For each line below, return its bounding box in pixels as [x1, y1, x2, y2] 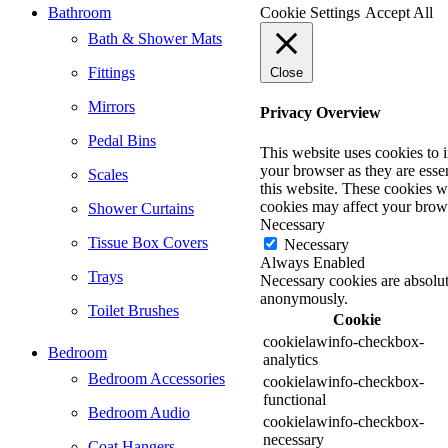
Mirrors [88, 97, 135, 115]
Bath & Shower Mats [88, 29, 222, 47]
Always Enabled [260, 253, 365, 271]
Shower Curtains [88, 199, 194, 217]
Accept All [365, 4, 433, 22]
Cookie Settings [260, 4, 360, 22]
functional [263, 390, 326, 408]
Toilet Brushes [88, 301, 179, 319]
